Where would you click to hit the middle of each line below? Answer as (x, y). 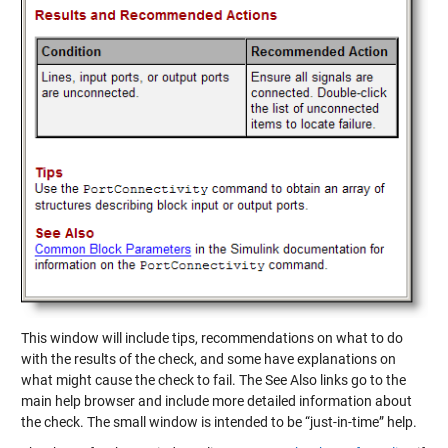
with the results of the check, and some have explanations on (208, 359)
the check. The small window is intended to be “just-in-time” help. (218, 422)
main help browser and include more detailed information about (216, 401)
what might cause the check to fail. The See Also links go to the (213, 380)
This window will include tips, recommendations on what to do (211, 338)
